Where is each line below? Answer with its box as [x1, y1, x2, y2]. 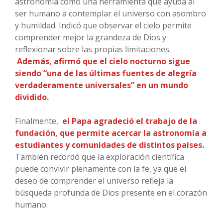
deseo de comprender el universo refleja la [15, 175, 173, 187]
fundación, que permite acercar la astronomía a [15, 127, 207, 139]
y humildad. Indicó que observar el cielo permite [15, 20, 192, 31]
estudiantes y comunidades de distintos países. [15, 139, 204, 151]
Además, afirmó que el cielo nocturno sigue [17, 56, 190, 67]
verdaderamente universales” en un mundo [15, 80, 188, 91]
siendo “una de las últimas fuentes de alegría [15, 68, 197, 79]
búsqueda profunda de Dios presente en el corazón [15, 187, 207, 199]
